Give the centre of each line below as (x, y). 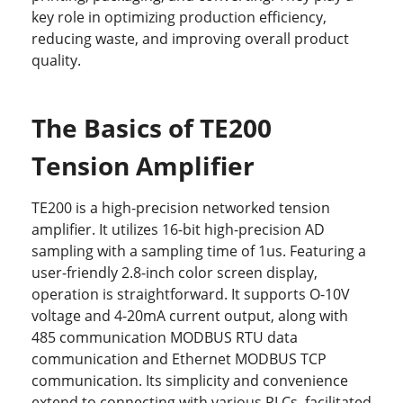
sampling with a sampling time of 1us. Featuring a (199, 251)
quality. (56, 61)
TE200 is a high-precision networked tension (181, 208)
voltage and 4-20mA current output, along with (190, 316)
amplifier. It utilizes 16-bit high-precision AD (178, 230)
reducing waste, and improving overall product (190, 39)
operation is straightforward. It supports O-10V (191, 295)
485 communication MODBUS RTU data (165, 338)
